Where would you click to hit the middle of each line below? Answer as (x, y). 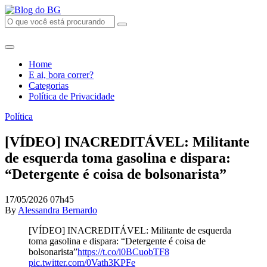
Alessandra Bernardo (58, 210)
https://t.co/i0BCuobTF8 (123, 252)
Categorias (49, 86)
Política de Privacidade (72, 96)
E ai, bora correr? (61, 75)
